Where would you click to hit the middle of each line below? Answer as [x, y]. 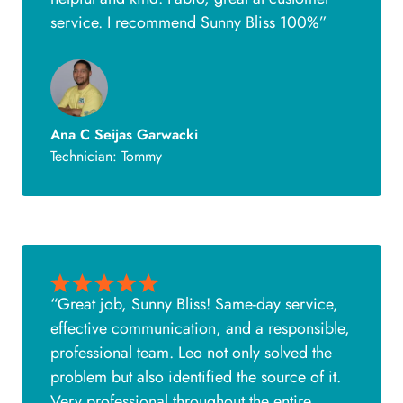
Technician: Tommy [106, 157]
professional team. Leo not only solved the [191, 352]
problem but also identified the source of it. [196, 376]
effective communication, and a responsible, [200, 328]
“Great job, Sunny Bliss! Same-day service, [194, 304]
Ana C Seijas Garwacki [124, 135]
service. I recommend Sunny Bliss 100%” [189, 23]
